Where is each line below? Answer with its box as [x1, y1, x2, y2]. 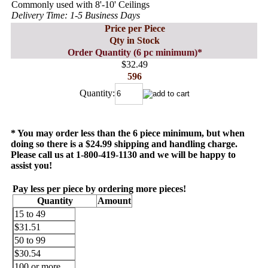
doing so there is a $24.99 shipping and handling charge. [11, 138, 237, 149]
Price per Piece [104, 23, 165, 33]
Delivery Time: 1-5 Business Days [11, 10, 140, 20]
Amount [98, 195, 131, 206]
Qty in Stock [109, 35, 160, 45]
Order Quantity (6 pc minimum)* [67, 47, 202, 57]
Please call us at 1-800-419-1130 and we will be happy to [11, 149, 236, 160]
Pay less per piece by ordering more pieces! [13, 183, 186, 194]
